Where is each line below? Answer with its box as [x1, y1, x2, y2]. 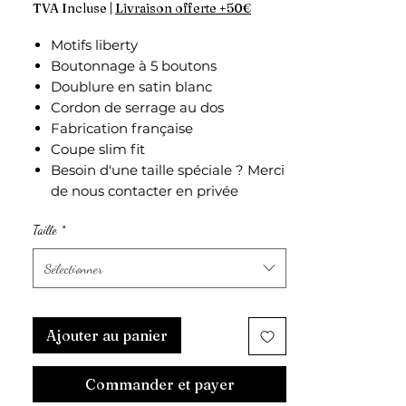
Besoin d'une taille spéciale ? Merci [51, 160, 285, 179]
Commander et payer [84, 374, 235, 393]
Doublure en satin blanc [51, 77, 212, 95]
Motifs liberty [51, 35, 138, 53]
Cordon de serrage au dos [51, 98, 227, 116]
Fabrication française [51, 119, 193, 137]
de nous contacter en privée [51, 181, 242, 199]
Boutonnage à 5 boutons [51, 56, 220, 74]
